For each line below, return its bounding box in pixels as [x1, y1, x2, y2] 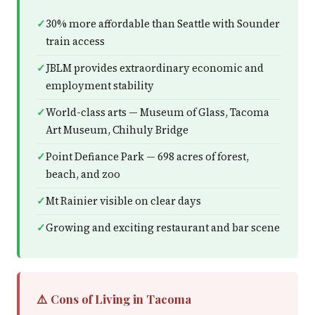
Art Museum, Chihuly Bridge [46, 123, 188, 137]
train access [46, 34, 105, 49]
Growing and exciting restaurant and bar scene [46, 221, 280, 235]
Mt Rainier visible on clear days [46, 194, 201, 208]
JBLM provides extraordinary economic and [46, 61, 264, 75]
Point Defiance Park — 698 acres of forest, [46, 150, 249, 164]
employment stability [46, 79, 154, 93]
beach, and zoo [46, 167, 120, 181]
